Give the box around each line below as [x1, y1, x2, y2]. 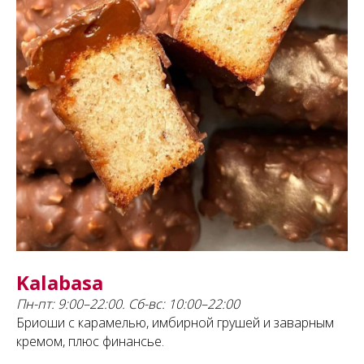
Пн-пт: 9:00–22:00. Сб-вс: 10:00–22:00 [16, 295, 240, 314]
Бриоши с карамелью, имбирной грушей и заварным [16, 314, 334, 332]
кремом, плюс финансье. [16, 332, 164, 351]
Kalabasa [16, 269, 103, 297]
